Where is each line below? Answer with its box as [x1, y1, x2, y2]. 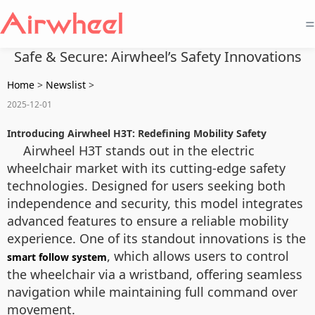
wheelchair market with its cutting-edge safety [7, 160, 285, 176]
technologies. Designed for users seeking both [7, 177, 285, 194]
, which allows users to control [107, 247, 289, 264]
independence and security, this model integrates [7, 195, 303, 212]
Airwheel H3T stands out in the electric [23, 142, 255, 159]
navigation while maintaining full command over [7, 283, 297, 300]
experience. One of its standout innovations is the [7, 230, 306, 247]
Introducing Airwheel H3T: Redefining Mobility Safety [7, 127, 266, 140]
